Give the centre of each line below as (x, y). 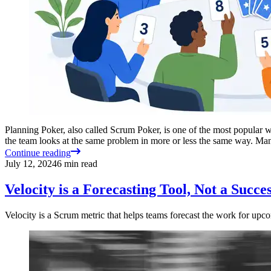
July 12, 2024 (31, 164)
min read (80, 164)
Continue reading (38, 153)
